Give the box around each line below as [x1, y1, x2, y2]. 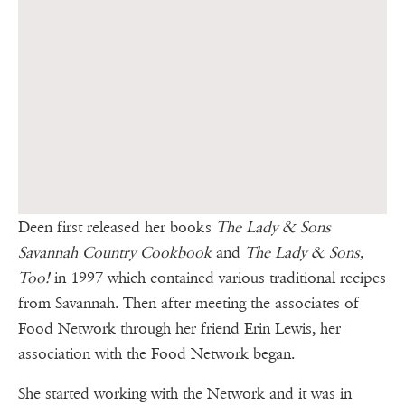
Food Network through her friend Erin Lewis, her [18, 318, 341, 338]
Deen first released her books [18, 217, 216, 237]
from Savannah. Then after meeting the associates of [18, 293, 359, 313]
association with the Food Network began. [18, 344, 295, 363]
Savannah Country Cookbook [18, 242, 212, 262]
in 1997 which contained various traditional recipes [50, 268, 386, 287]
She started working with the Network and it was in [18, 383, 352, 403]
